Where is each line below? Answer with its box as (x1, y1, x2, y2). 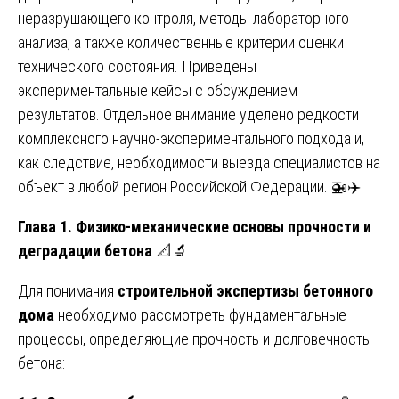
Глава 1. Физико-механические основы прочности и (18, 216, 371, 236)
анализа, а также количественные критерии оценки (18, 32, 344, 52)
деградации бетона (18, 240, 152, 260)
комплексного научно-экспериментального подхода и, (18, 128, 364, 148)
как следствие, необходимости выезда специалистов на (18, 152, 380, 172)
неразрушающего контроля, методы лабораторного (18, 8, 349, 28)
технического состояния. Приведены (18, 56, 256, 76)
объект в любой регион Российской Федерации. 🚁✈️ (18, 176, 361, 196)
